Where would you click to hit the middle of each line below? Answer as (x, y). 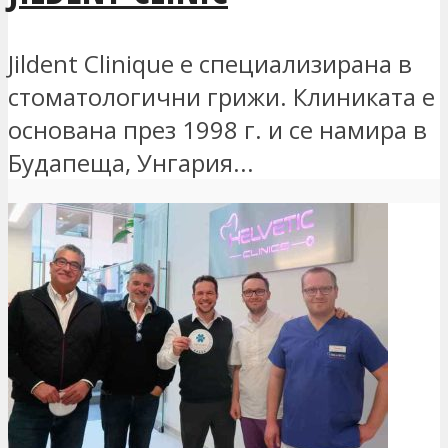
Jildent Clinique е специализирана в (210, 64)
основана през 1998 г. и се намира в (217, 130)
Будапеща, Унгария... (131, 163)
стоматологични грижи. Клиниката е (221, 97)
